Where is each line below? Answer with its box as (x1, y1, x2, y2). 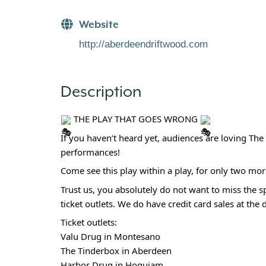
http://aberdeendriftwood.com (78, 39, 208, 50)
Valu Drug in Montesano (60, 230, 160, 242)
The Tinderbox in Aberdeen (60, 245, 172, 256)
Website (78, 18, 119, 30)
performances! (60, 145, 120, 158)
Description (60, 83, 142, 100)
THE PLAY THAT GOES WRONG (71, 113, 200, 125)
